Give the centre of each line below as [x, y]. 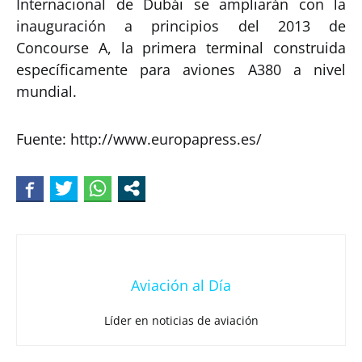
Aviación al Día [181, 285]
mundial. [46, 91]
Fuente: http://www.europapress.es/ [139, 139]
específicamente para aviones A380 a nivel [181, 69]
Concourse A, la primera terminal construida [181, 48]
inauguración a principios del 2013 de [181, 26]
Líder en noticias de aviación [181, 320]
